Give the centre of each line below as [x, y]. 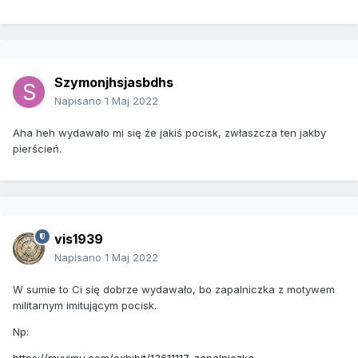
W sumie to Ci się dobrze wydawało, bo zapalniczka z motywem [174, 290]
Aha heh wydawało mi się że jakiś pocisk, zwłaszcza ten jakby [169, 133]
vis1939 [79, 239]
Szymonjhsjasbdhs [114, 83]
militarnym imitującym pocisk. [85, 306]
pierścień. [37, 149]
